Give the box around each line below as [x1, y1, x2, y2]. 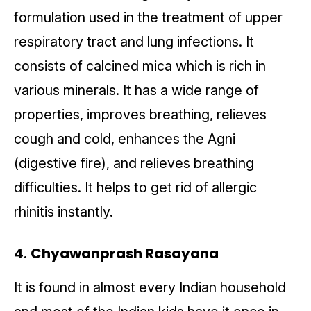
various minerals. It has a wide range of [14, 82, 259, 99]
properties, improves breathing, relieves [14, 106, 267, 124]
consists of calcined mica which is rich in [14, 58, 266, 75]
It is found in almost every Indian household [14, 279, 286, 296]
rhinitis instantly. [14, 203, 117, 221]
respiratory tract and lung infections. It [14, 33, 254, 51]
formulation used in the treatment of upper [14, 9, 283, 26]
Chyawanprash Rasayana [31, 244, 221, 264]
